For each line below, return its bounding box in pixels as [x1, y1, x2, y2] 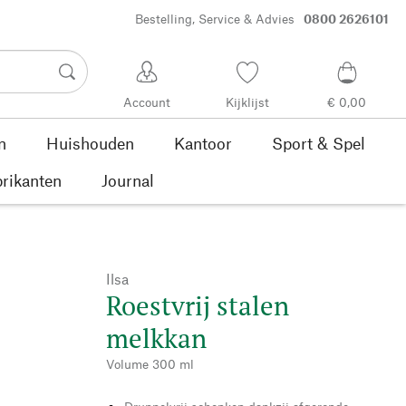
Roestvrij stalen [106, 287, 289, 323]
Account [123, 94, 171, 111]
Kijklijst [225, 94, 269, 111]
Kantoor [173, 132, 232, 153]
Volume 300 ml [106, 355, 194, 372]
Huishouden [45, 132, 134, 153]
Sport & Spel [271, 132, 365, 153]
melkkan [106, 320, 207, 355]
